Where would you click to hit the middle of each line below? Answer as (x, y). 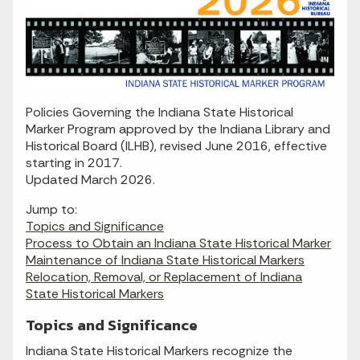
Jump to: (51, 210)
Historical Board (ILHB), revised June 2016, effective (176, 146)
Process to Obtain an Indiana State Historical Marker (178, 243)
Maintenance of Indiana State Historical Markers (165, 260)
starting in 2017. (74, 163)
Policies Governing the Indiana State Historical (160, 112)
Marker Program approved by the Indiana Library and (178, 129)
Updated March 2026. (90, 180)
